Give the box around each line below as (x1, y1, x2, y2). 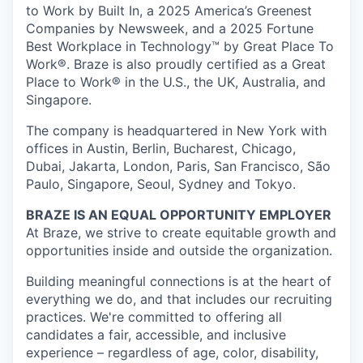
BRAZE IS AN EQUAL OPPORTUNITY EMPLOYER (26, 207, 331, 223)
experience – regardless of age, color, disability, (26, 344, 318, 361)
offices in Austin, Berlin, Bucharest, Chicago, (26, 140, 296, 156)
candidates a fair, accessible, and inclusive (26, 327, 286, 343)
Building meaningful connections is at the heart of (26, 273, 331, 289)
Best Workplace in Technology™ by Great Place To (26, 38, 334, 54)
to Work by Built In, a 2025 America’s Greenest (26, 2, 312, 19)
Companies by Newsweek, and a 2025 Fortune (26, 20, 314, 36)
